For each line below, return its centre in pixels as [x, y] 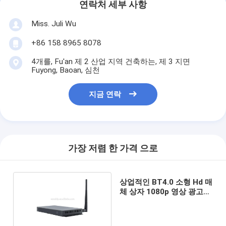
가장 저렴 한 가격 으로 [113, 149]
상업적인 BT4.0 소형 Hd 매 [166, 182]
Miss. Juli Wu [53, 23]
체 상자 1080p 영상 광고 [161, 191]
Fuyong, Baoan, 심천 [65, 70]
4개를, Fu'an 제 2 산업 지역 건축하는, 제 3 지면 [110, 61]
